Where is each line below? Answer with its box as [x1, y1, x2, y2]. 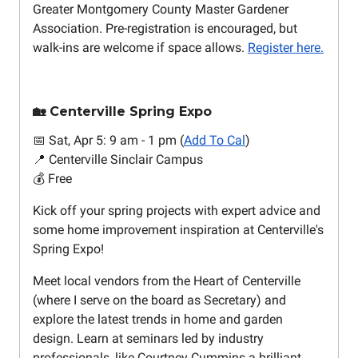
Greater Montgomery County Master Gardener [33, 2, 288, 18]
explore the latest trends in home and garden [33, 312, 283, 328]
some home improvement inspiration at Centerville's [33, 222, 324, 238]
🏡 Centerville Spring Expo [33, 104, 212, 120]
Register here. [248, 40, 324, 56]
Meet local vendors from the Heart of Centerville [33, 273, 300, 289]
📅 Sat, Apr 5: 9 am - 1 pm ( [33, 133, 184, 149]
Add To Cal [184, 133, 245, 149]
